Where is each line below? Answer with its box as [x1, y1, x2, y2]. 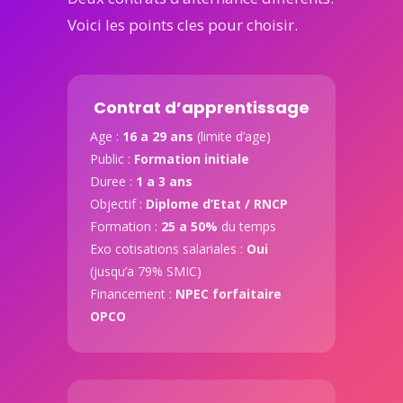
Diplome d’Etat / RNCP [145, 195, 288, 213]
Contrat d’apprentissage [93, 96, 309, 120]
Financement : [89, 285, 175, 303]
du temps [217, 218, 276, 236]
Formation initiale [133, 150, 249, 168]
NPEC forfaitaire [175, 285, 282, 303]
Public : [89, 150, 134, 168]
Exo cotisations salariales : [89, 240, 246, 258]
